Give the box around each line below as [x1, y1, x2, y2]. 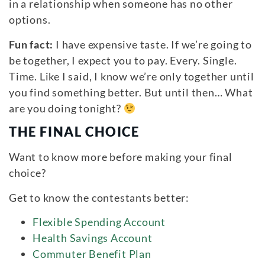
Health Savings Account [33, 231, 153, 244]
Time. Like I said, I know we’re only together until [9, 69, 254, 83]
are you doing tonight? [9, 101, 124, 115]
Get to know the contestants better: [9, 190, 189, 204]
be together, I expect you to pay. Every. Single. [9, 53, 237, 67]
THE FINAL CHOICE [9, 124, 140, 140]
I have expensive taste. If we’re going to [53, 37, 252, 51]
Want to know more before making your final [9, 150, 232, 164]
